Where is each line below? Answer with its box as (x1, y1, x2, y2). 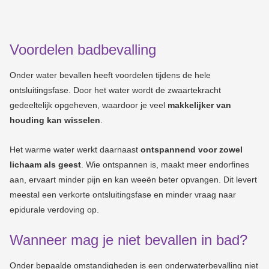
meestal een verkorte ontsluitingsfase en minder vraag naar (10, 189, 236, 199)
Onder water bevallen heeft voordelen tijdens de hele (10, 70, 211, 80)
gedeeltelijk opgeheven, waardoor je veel (10, 100, 168, 110)
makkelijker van (168, 100, 231, 110)
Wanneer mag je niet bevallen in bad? (10, 231, 247, 248)
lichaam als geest (10, 159, 81, 169)
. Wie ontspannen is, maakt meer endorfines (81, 159, 249, 169)
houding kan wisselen (10, 115, 100, 125)
